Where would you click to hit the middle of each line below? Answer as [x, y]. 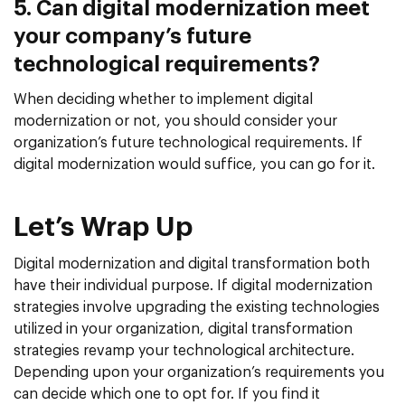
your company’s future [132, 38]
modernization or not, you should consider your [175, 122]
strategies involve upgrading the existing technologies [197, 308]
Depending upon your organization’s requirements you [199, 373]
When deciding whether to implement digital [163, 100]
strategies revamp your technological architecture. [184, 351]
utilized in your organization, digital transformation [183, 330]
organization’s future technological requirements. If [188, 143]
